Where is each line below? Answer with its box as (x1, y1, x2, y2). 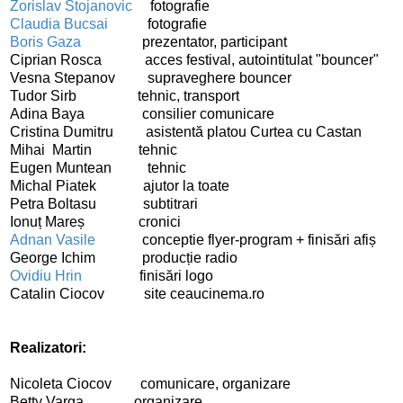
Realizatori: (10, 339, 86, 355)
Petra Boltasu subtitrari (10, 195, 198, 211)
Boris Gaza (10, 33, 81, 49)
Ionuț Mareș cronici (10, 213, 181, 229)
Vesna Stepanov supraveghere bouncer (10, 69, 291, 85)
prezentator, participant (81, 33, 287, 49)
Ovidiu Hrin (10, 267, 89, 283)
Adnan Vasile (10, 231, 95, 247)
